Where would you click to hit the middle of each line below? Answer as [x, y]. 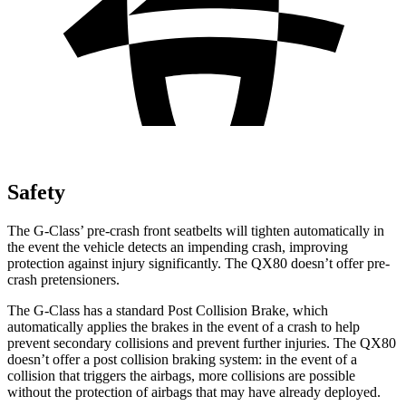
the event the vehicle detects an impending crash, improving [178, 246]
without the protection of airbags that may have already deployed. [194, 391]
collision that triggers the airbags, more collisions [146, 375]
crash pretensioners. [63, 279]
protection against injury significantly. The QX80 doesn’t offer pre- [198, 263]
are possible [320, 375]
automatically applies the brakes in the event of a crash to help [184, 326]
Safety [36, 192]
